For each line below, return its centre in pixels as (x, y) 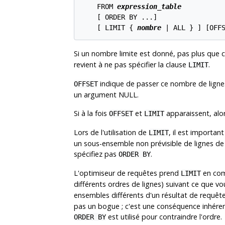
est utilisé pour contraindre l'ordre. (164, 216)
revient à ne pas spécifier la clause (131, 64)
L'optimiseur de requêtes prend (127, 173)
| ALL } (179, 28)
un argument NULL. (106, 94)
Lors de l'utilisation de (111, 132)
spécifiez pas (96, 154)
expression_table (149, 7)
